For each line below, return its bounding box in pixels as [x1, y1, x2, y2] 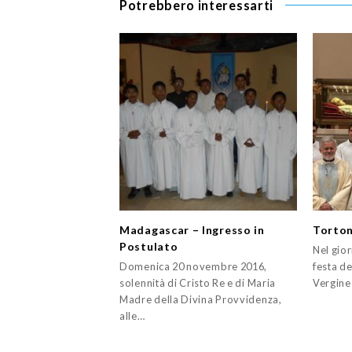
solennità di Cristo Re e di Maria [119, 276, 277, 289]
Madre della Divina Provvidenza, [119, 292, 282, 306]
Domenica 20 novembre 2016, [119, 259, 268, 273]
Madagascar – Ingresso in [119, 222, 265, 236]
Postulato [119, 239, 178, 253]
